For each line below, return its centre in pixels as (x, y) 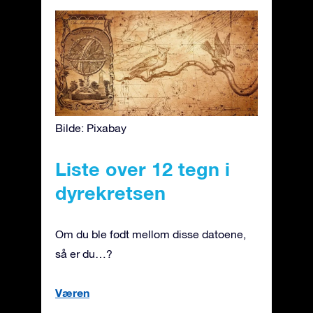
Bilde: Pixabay (91, 128)
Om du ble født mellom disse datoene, (151, 234)
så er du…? (84, 253)
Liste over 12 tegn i (143, 169)
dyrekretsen (110, 192)
